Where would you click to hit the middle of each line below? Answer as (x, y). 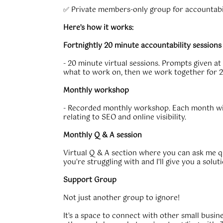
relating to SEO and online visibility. (125, 117)
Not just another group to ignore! (121, 198)
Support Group (90, 180)
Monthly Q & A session (103, 135)
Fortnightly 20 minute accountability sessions (142, 46)
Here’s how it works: (98, 28)
